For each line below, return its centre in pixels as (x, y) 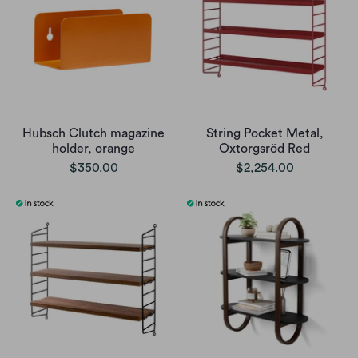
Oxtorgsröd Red (265, 148)
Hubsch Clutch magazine (93, 133)
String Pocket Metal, (265, 133)
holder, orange (93, 148)
